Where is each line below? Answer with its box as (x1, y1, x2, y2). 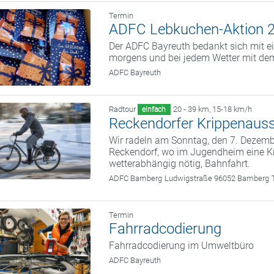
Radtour (109, 105, 136, 114)
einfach (142, 105, 166, 114)
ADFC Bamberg (109, 174, 163, 183)
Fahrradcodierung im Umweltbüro (109, 240, 254, 251)
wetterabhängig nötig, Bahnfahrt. (109, 158, 251, 169)
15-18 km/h (212, 105, 252, 114)
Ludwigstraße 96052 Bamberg (165, 174, 270, 183)
